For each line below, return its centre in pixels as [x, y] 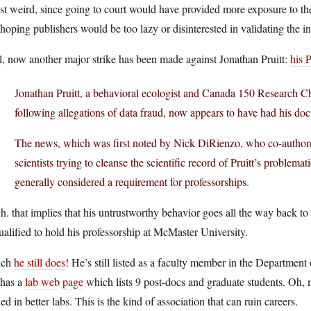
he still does [40, 262]
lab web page [54, 281]
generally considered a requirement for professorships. [132, 182]
